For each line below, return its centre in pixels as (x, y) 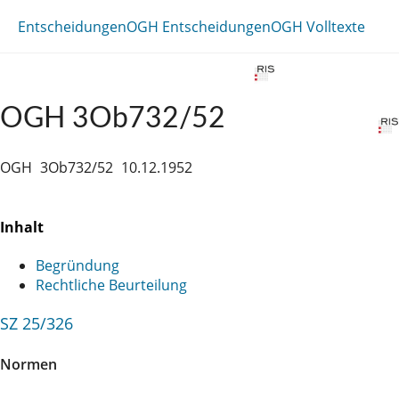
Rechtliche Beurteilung (111, 285)
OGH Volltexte (318, 26)
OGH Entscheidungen (199, 26)
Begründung (77, 265)
